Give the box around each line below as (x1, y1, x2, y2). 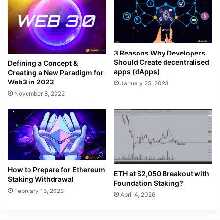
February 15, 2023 (14, 187, 64, 195)
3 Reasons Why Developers (114, 49, 205, 57)
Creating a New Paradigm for (8, 68, 104, 77)
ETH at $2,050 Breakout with (114, 169, 209, 178)
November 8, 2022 (14, 90, 65, 98)
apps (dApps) (114, 67, 160, 76)
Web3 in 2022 (8, 78, 54, 86)
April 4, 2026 (120, 191, 155, 198)
